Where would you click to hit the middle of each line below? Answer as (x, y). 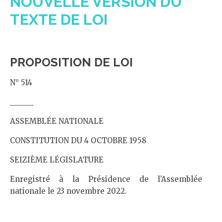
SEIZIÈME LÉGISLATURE (57, 160)
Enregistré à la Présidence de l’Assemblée (106, 179)
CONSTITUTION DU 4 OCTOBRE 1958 (78, 140)
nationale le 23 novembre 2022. (68, 191)
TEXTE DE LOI (59, 20)
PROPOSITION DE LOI (71, 62)
